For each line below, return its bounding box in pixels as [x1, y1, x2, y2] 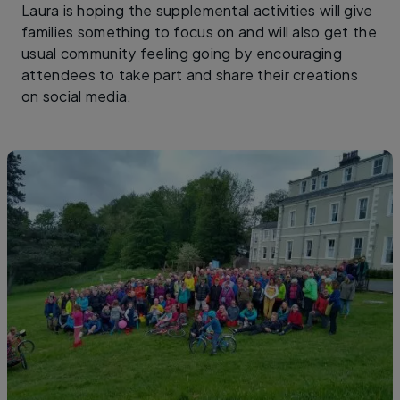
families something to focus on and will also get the [21, 21, 377, 41]
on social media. [21, 86, 132, 105]
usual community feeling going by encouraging [21, 43, 343, 62]
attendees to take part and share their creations [21, 64, 358, 84]
